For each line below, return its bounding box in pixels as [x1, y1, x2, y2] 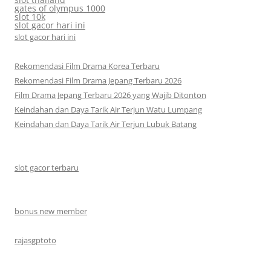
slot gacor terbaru [15, 162, 79, 173]
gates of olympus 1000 [15, 2, 105, 14]
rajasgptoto [15, 234, 56, 246]
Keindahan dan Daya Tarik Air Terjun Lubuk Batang [15, 118, 197, 129]
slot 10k [15, 10, 45, 22]
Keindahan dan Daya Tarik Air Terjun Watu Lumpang [15, 103, 202, 115]
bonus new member [15, 205, 87, 217]
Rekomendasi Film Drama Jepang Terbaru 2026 [15, 74, 181, 86]
